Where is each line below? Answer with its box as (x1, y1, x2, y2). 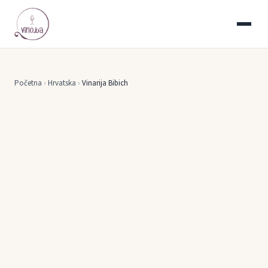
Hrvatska (48, 78, 76, 89)
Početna (14, 78, 42, 89)
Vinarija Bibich (82, 78, 128, 89)
